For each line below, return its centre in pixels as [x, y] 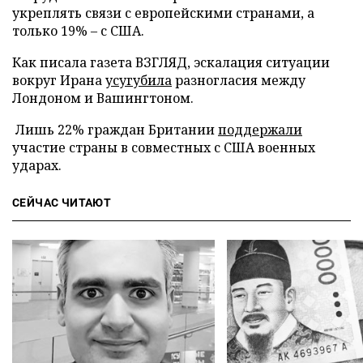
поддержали [260, 129]
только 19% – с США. [78, 30]
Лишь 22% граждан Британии [115, 129]
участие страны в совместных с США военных [164, 147]
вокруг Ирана [59, 80]
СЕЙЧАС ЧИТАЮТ [62, 202]
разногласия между [239, 80]
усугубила [139, 80]
